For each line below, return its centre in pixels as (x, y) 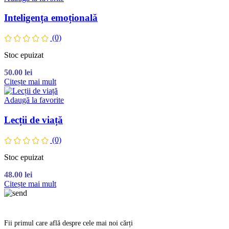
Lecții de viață (33, 120)
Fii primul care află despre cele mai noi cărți (68, 223)
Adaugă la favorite (34, 100)
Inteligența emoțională (51, 18)
